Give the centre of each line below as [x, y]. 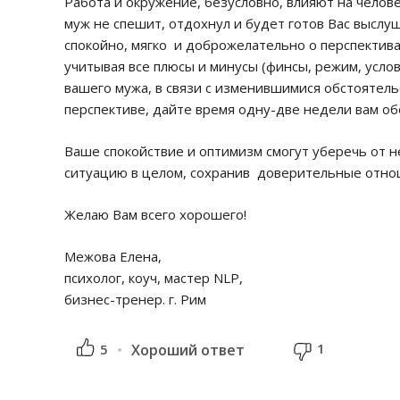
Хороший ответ [188, 350]
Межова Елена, [113, 256]
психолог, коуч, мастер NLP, [154, 278]
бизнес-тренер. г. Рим [135, 299]
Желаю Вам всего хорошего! [155, 214]
